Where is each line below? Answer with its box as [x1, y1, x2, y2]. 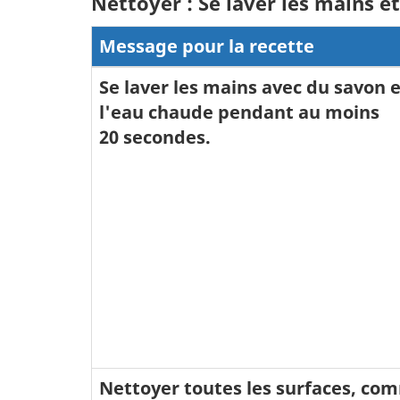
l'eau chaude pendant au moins [99, 100, 379, 124]
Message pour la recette [99, 34, 314, 58]
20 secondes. [99, 125, 211, 149]
